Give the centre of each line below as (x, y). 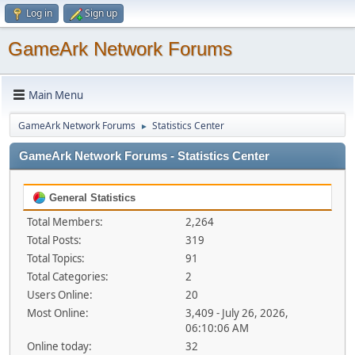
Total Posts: (54, 240)
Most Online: (58, 313)
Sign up (101, 13)
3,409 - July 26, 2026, (237, 313)
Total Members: (65, 222)
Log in (39, 13)
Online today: (59, 346)
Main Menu (56, 95)
